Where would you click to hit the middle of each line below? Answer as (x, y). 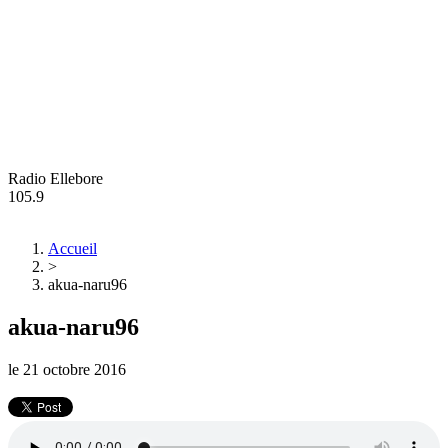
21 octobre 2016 (74, 369)
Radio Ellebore (55, 178)
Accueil (72, 248)
